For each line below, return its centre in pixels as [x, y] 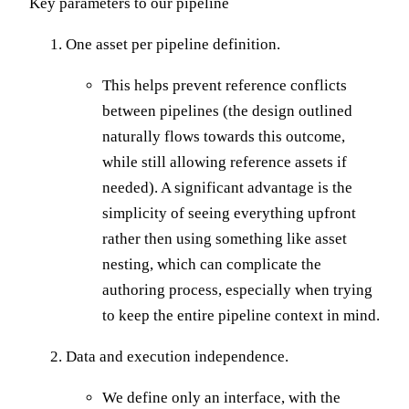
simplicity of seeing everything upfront [229, 213]
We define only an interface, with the [221, 397]
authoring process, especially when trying [237, 289]
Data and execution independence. [177, 356]
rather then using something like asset [225, 238]
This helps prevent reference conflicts [225, 85]
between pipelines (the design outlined [227, 110]
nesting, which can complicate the [212, 264]
